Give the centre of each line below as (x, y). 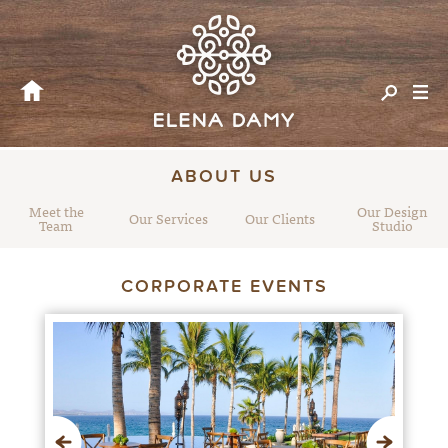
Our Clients (280, 218)
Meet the (56, 211)
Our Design (392, 211)
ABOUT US (224, 176)
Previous (114, 425)
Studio (392, 225)
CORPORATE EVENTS (224, 286)
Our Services (168, 218)
